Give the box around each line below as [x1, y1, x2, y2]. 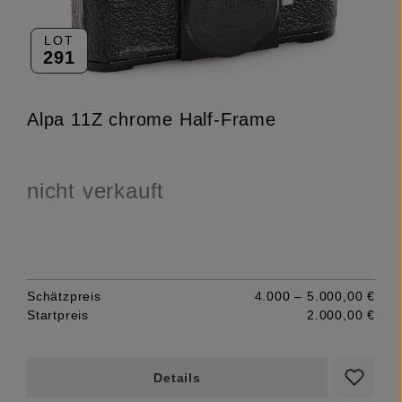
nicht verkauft [27, 178, 165, 203]
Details [153, 370, 201, 385]
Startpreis [27, 307, 90, 322]
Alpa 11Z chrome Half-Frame [27, 109, 276, 129]
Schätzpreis [27, 288, 101, 303]
